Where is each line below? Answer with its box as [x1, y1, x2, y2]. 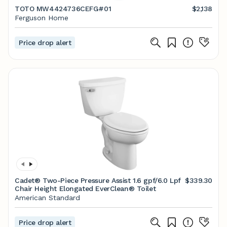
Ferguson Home [15, 14, 68, 22]
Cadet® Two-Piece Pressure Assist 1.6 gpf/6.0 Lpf [15, 176, 181, 184]
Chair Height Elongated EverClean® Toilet [15, 184, 156, 193]
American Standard [15, 194, 80, 202]
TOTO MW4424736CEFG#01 [15, 5, 111, 13]
